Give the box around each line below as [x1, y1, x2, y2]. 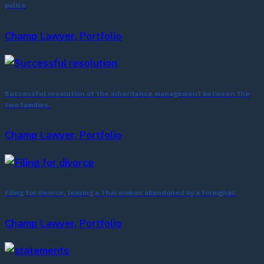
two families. [5, 99, 51, 111]
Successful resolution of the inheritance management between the [5, 88, 250, 100]
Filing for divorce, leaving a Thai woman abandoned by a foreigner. [5, 187, 237, 199]
